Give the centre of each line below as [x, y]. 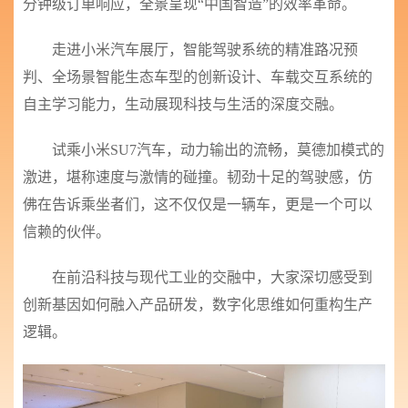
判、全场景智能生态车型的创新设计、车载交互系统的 [198, 76]
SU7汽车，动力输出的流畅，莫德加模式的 [247, 149]
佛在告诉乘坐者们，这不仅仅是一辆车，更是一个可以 [198, 204]
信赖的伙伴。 [66, 231]
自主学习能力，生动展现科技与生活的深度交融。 [183, 104]
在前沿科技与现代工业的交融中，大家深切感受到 [212, 277]
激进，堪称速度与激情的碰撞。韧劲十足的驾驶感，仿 [198, 177]
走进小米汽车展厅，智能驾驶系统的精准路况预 [205, 49]
